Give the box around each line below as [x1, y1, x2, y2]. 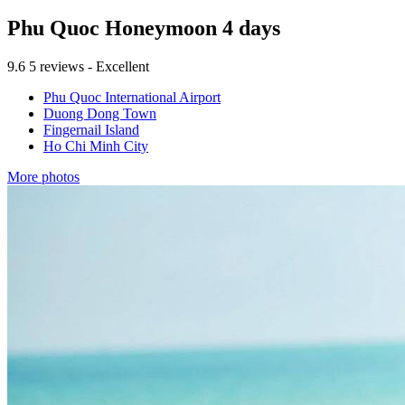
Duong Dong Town [43, 106, 156, 122]
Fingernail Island [43, 122, 139, 138]
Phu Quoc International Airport [43, 89, 221, 106]
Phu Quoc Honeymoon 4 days [7, 16, 280, 41]
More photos [7, 169, 80, 185]
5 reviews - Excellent [29, 59, 149, 75]
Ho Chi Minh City [43, 138, 148, 155]
